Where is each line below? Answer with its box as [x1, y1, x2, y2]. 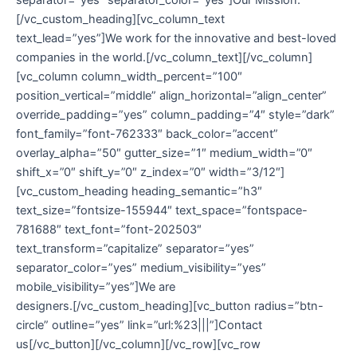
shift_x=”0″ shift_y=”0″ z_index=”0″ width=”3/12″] [16, 164, 284, 179]
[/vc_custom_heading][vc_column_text [16, 11, 225, 26]
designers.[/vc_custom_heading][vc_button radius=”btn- [16, 298, 324, 313]
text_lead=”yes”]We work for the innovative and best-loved [16, 30, 336, 45]
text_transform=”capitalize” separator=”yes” [16, 241, 254, 256]
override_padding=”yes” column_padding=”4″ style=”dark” [16, 107, 335, 122]
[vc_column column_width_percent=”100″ [16, 69, 242, 84]
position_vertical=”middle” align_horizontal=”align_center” [16, 88, 327, 103]
